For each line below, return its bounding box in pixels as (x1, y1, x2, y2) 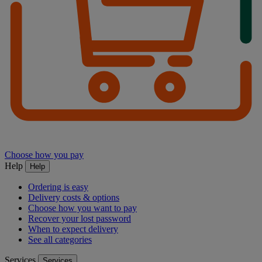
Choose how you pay (5, 149, 84, 160)
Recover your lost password (28, 213, 131, 223)
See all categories (28, 234, 92, 244)
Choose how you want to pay (28, 202, 137, 213)
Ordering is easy (28, 181, 88, 192)
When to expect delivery (28, 223, 118, 234)
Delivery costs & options (28, 192, 119, 202)
